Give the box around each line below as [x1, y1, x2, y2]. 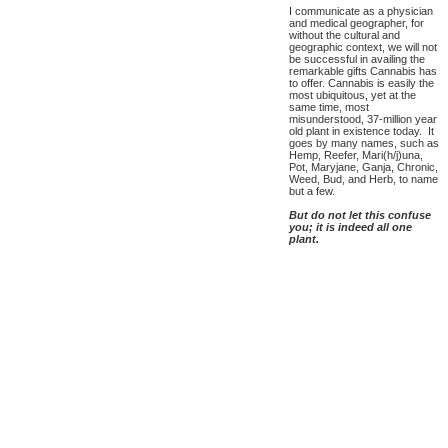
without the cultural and [289, 29, 400, 41]
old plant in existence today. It [289, 125, 434, 137]
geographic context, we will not [289, 41, 437, 53]
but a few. [289, 185, 335, 197]
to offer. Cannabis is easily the [289, 77, 434, 89]
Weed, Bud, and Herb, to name [289, 173, 438, 185]
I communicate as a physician [289, 5, 433, 17]
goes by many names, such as [289, 137, 439, 149]
